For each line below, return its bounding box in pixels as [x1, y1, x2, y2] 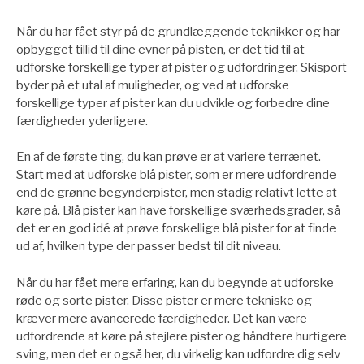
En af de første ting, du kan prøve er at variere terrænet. [16, 149, 321, 165]
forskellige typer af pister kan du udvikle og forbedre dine [16, 95, 330, 110]
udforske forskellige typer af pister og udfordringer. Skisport [16, 59, 347, 75]
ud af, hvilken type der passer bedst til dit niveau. [16, 239, 281, 254]
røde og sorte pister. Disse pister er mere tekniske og [16, 292, 312, 308]
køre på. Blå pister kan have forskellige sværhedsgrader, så [16, 203, 340, 219]
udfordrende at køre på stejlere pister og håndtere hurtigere [16, 328, 347, 344]
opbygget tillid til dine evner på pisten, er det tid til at [16, 41, 305, 57]
